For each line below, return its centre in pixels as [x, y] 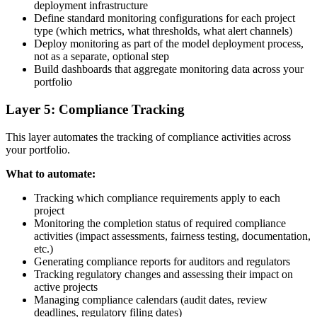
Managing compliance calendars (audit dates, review [151, 299]
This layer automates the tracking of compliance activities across [148, 137]
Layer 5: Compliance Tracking [95, 109]
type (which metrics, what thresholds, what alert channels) [163, 31]
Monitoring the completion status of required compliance [160, 223]
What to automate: [51, 173]
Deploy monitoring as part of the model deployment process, [169, 44]
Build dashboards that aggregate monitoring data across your [169, 69]
